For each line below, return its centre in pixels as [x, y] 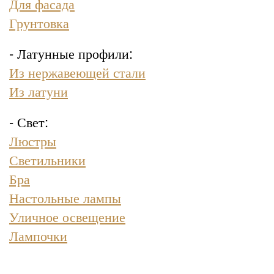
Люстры [33, 141]
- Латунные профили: [71, 53]
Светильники [47, 160]
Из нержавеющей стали [77, 72]
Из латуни [39, 91]
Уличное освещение [67, 217]
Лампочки [38, 235]
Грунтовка [39, 23]
